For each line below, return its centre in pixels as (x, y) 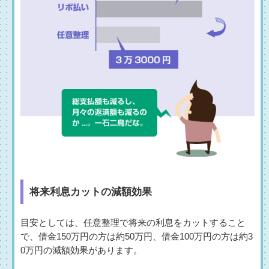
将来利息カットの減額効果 (91, 192)
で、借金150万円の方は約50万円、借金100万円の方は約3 (137, 237)
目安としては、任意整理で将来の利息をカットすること (133, 223)
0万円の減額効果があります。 (81, 251)
